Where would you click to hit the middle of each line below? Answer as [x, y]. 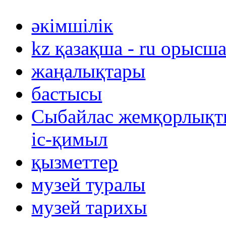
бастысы [67, 93]
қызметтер [75, 161]
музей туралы [89, 184]
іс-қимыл [70, 139]
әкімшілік [72, 25]
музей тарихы [89, 207]
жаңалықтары [89, 71]
